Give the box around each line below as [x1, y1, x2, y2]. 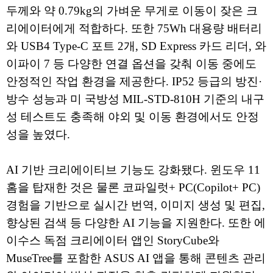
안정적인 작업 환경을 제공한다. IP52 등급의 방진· [6, 75, 262, 88]
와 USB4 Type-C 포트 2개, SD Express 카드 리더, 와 [6, 40, 266, 53]
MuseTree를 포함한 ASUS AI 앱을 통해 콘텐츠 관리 [6, 252, 266, 265]
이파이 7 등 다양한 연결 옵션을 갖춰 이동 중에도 [6, 57, 257, 71]
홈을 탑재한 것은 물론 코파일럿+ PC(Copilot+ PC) [6, 181, 260, 194]
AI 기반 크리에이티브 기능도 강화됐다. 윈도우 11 [6, 163, 260, 177]
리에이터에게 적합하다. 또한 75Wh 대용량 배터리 [6, 22, 262, 35]
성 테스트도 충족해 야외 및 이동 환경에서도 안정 [6, 110, 259, 124]
